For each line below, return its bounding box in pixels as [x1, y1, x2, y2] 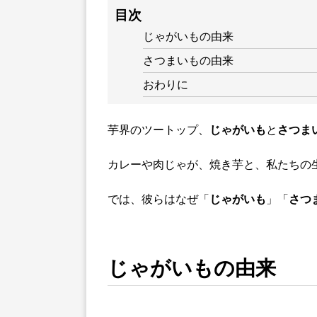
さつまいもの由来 [143, 52, 234, 69]
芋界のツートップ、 [108, 122, 209, 138]
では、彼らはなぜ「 [108, 191, 209, 207]
